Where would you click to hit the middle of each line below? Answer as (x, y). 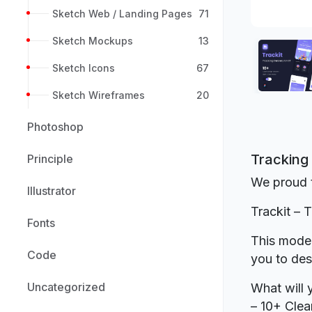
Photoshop (55, 127)
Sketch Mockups (93, 41)
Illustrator (52, 191)
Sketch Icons (84, 68)
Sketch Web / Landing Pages (122, 14)
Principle (50, 159)
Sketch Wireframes (99, 95)
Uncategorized (66, 287)
